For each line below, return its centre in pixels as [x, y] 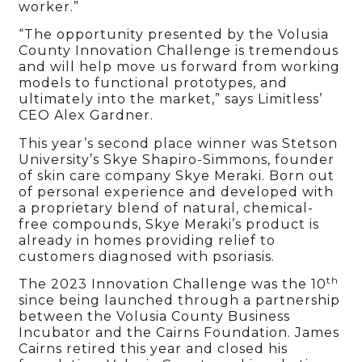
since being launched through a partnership [180, 300]
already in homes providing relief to [147, 240]
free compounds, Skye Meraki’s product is [169, 224]
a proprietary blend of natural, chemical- [166, 208]
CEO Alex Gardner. [86, 116]
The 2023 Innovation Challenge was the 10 [173, 284]
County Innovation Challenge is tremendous [179, 51]
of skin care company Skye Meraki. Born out [177, 175]
